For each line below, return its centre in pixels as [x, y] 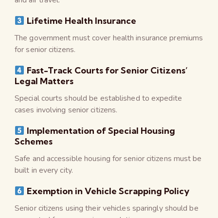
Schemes [34, 141]
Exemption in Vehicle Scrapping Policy [107, 191]
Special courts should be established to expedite [98, 98]
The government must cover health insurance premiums [109, 38]
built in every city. [44, 170]
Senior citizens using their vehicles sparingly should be [107, 208]
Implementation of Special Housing [100, 130]
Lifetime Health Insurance [80, 20]
